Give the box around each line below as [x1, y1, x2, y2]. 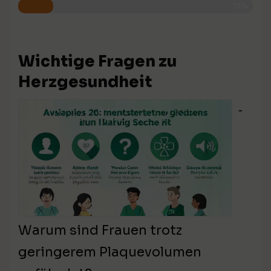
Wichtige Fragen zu [18, 51, 177, 71]
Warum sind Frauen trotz [18, 221, 182, 238]
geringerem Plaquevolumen [18, 243, 201, 260]
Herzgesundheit [18, 71, 152, 92]
